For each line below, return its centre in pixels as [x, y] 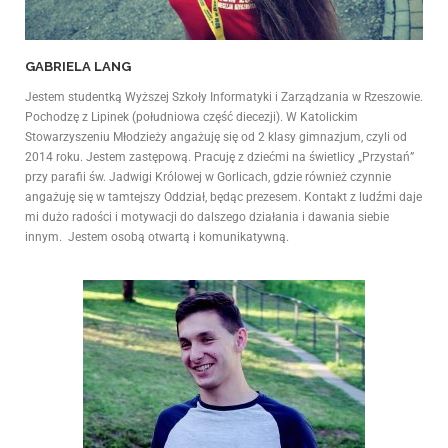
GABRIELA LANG [78, 66]
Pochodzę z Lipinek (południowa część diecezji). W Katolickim [191, 117]
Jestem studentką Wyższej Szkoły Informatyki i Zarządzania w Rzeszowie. [224, 97]
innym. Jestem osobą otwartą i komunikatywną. [157, 237]
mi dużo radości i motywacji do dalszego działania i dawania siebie [207, 217]
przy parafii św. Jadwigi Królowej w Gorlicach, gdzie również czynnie [208, 177]
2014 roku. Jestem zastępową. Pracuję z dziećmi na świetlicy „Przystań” [219, 157]
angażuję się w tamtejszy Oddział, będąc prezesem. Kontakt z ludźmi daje [223, 197]
